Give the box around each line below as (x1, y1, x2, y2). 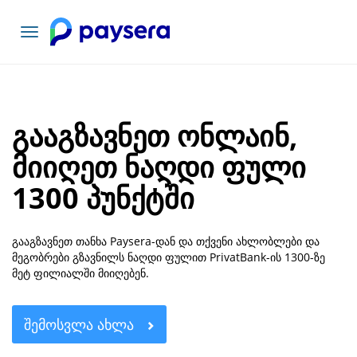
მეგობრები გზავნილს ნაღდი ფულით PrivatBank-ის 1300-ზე (12, 249, 325, 265)
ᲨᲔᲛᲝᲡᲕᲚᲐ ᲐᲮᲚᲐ (24, 315, 138, 334)
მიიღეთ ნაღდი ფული (12, 147, 306, 186)
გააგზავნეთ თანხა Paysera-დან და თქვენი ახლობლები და (12, 233, 320, 249)
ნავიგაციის (29, 25, 86, 41)
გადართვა (29, 41, 84, 57)
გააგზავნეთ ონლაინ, (12, 116, 297, 155)
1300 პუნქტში (12, 178, 194, 218)
